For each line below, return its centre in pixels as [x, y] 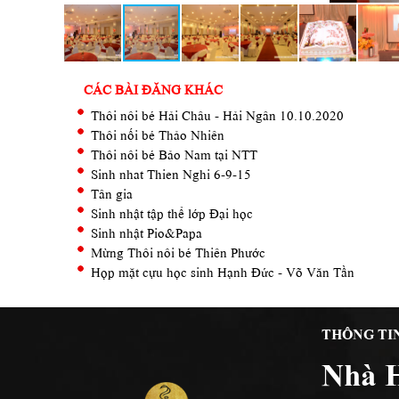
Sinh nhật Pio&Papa [147, 231]
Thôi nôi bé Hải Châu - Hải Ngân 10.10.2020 [217, 114]
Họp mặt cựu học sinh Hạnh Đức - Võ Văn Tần [223, 270]
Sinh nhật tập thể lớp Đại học [172, 212]
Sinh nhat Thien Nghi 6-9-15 [171, 172]
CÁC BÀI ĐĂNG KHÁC [153, 88]
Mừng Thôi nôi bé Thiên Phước [178, 251]
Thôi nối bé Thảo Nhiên [158, 133]
